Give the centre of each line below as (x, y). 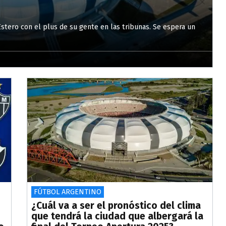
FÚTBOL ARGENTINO (68, 192)
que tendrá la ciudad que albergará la (118, 216)
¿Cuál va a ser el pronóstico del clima (116, 206)
